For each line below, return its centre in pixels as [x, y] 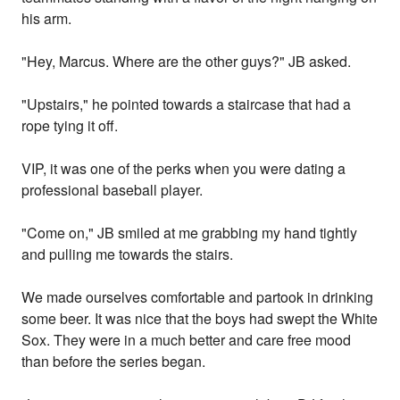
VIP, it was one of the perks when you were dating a [184, 169]
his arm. [47, 19]
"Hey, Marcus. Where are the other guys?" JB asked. [187, 62]
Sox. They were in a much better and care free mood [187, 340]
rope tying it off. [70, 126]
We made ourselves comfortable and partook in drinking [198, 297]
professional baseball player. [112, 190]
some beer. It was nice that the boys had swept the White [200, 319]
